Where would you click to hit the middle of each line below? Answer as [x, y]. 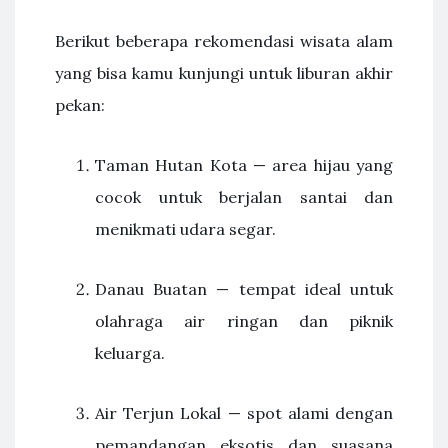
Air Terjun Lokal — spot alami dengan [244, 413]
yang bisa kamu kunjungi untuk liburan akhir [224, 73]
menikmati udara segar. [185, 229]
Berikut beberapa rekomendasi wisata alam [224, 41]
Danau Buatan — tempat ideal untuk [244, 289]
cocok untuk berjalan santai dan [244, 197]
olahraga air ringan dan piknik [244, 321]
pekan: [80, 105]
